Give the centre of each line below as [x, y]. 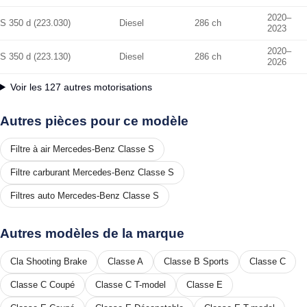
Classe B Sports [196, 261]
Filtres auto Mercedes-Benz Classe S [85, 195]
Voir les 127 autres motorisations [82, 87]
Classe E [205, 284]
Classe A [125, 261]
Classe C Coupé [42, 284]
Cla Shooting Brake [49, 261]
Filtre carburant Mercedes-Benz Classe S [92, 172]
